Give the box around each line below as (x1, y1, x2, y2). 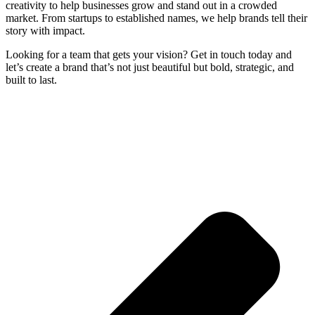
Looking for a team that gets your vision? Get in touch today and (6, 48, 292, 60)
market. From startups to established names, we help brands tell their (6, 11, 307, 24)
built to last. (6, 73, 57, 86)
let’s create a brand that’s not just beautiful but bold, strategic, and (6, 60, 294, 73)
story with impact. (6, 24, 85, 37)
